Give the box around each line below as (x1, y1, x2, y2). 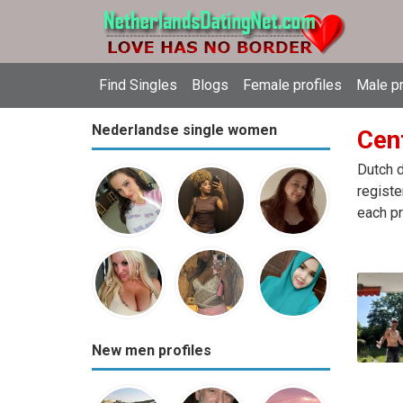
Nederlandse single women (92, 121, 277, 139)
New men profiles (92, 342, 211, 360)
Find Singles (99, 76, 177, 94)
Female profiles (243, 76, 342, 94)
